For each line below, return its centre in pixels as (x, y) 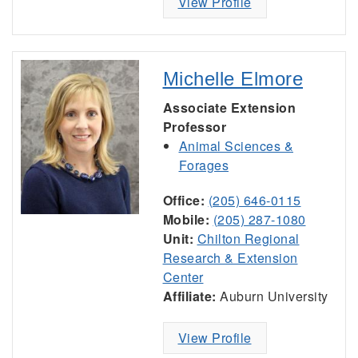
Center (183, 277)
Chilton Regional (248, 239)
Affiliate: (189, 296)
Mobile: (186, 219)
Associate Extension (229, 107)
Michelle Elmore (233, 79)
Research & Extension (230, 258)
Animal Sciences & (236, 146)
